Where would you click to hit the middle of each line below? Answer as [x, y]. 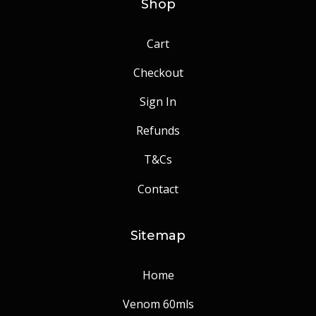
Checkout [158, 72]
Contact [158, 189]
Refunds [158, 131]
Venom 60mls [158, 304]
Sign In [158, 101]
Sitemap [158, 235]
